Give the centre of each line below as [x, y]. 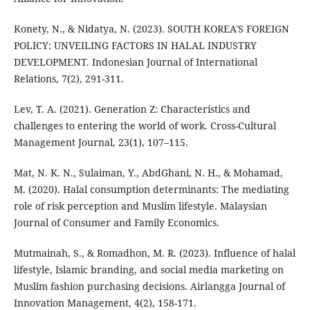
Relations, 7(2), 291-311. [69, 78]
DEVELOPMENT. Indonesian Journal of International [135, 62]
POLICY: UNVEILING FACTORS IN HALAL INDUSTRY [135, 45]
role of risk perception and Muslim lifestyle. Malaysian [140, 206]
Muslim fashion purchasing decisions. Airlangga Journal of [149, 286]
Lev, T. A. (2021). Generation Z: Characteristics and [132, 109]
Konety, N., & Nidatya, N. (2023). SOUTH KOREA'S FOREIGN [151, 28]
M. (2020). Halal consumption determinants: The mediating [151, 189]
